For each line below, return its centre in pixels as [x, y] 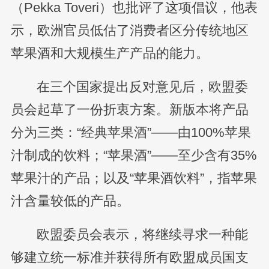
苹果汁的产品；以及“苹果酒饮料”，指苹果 [134, 179]
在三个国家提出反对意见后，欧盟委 [142, 87]
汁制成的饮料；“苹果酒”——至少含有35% [134, 156]
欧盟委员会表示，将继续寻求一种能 [142, 235]
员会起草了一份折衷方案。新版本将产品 [129, 110]
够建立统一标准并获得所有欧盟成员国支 [129, 258]
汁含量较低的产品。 [70, 201]
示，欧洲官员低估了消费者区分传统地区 [129, 31]
